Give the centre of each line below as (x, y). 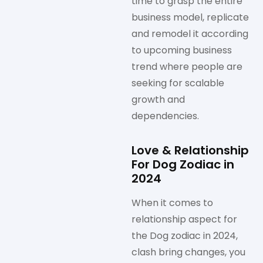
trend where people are (187, 67)
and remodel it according (190, 34)
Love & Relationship (190, 151)
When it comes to (172, 203)
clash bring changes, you (188, 252)
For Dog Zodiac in (183, 165)
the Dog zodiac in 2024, (185, 236)
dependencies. (165, 116)
